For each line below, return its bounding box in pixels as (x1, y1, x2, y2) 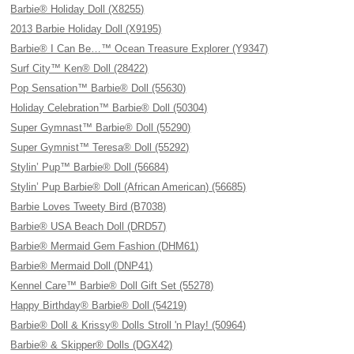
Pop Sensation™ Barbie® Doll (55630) (10, 82, 186, 94)
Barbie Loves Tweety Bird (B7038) (10, 201, 167, 213)
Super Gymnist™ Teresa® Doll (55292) (10, 141, 190, 153)
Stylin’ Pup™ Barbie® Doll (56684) (10, 161, 169, 173)
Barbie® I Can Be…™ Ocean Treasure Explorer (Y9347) (10, 43, 269, 55)
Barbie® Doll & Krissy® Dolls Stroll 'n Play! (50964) (10, 319, 247, 331)
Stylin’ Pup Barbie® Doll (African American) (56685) (10, 181, 247, 193)
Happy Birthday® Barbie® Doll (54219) (10, 299, 187, 311)
